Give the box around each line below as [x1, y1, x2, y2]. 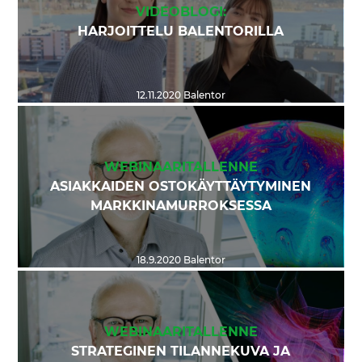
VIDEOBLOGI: [135, 6, 226, 19]
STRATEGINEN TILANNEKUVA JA [71, 345, 291, 359]
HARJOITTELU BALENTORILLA [78, 25, 284, 39]
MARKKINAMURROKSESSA [90, 200, 271, 213]
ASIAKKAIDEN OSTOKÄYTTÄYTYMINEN [50, 180, 312, 194]
